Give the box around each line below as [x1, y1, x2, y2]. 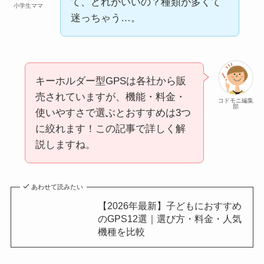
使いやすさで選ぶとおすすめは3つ [35, 107, 191, 118]
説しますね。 [35, 138, 95, 150]
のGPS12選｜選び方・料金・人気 [97, 213, 242, 224]
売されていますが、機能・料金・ [35, 91, 186, 103]
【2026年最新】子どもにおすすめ [97, 200, 242, 211]
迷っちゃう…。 [70, 12, 141, 24]
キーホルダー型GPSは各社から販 [35, 75, 186, 87]
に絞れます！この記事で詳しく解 [35, 123, 186, 134]
